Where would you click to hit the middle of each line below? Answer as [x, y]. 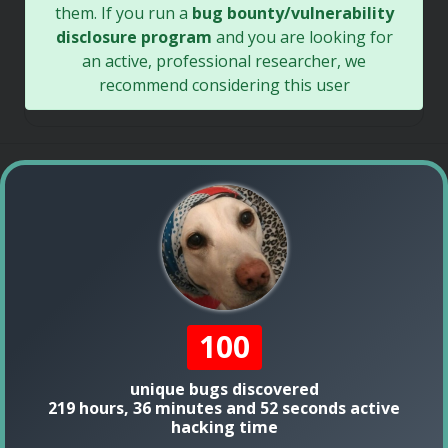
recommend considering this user [224, 84]
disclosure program [133, 36]
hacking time [224, 426]
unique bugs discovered [224, 388]
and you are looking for [302, 36]
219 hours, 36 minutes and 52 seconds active [224, 407]
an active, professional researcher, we [224, 60]
